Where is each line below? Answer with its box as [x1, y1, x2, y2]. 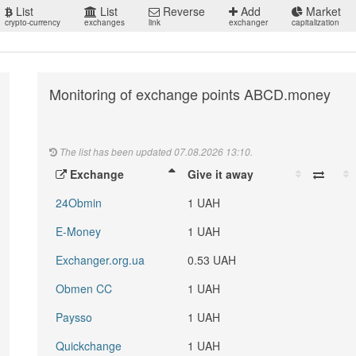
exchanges [84, 17, 125, 28]
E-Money [56, 223, 102, 239]
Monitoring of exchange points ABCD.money [49, 83, 331, 104]
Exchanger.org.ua [56, 252, 145, 268]
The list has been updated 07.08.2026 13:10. [57, 145, 253, 158]
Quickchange [56, 338, 122, 354]
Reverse [160, 3, 205, 19]
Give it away [188, 166, 254, 182]
